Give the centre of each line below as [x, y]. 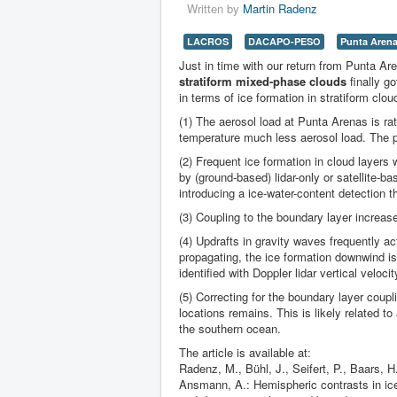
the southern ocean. [230, 328]
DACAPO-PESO [284, 41]
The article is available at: [245, 352]
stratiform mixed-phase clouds [263, 81]
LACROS [208, 41]
